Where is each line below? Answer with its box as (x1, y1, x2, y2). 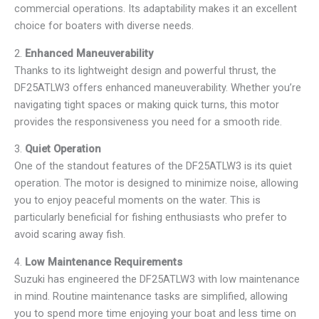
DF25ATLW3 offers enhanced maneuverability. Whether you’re (14, 80, 301, 94)
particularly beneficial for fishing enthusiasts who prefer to (14, 211, 287, 224)
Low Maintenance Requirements (25, 255, 182, 268)
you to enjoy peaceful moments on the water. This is (14, 194, 261, 207)
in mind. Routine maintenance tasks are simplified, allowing (14, 289, 288, 303)
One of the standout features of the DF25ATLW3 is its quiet (14, 159, 292, 173)
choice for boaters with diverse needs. (14, 19, 194, 33)
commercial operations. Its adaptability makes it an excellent (14, 2, 297, 16)
